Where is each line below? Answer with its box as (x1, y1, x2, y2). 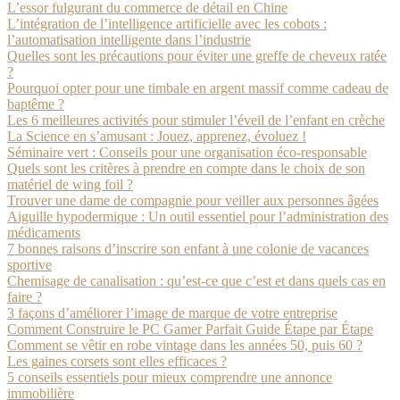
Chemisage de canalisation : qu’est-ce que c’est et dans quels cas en (7, 273, 386, 288)
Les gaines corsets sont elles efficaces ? (7, 354, 227, 369)
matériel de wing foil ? (7, 177, 133, 192)
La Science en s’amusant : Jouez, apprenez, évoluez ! (7, 129, 306, 144)
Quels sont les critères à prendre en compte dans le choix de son (7, 161, 365, 176)
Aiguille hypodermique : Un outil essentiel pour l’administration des (7, 209, 388, 224)
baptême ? (7, 96, 64, 112)
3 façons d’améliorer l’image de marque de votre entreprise (7, 305, 337, 321)
